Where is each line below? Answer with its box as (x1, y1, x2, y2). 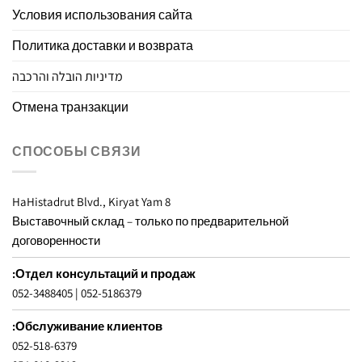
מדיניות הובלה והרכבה (12, 68, 123, 86)
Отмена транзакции (12, 99, 128, 116)
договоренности (12, 232, 100, 248)
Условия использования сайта (12, 6, 192, 24)
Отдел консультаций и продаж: (15, 265, 196, 281)
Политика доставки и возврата (12, 37, 193, 55)
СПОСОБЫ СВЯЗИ (12, 143, 141, 161)
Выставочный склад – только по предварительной (12, 213, 288, 229)
